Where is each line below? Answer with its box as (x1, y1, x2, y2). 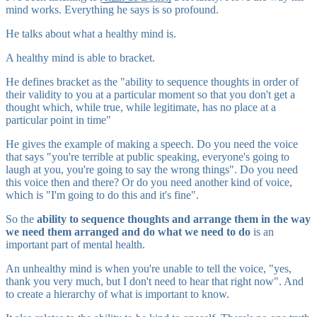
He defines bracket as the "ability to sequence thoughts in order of (6, 75, 299, 88)
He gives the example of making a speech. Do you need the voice (6, 137, 298, 150)
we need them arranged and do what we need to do (6, 225, 250, 238)
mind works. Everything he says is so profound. (6, 3, 219, 16)
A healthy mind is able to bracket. (6, 51, 155, 64)
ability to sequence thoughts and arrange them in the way (37, 212, 311, 225)
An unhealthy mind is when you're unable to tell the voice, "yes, (6, 262, 292, 275)
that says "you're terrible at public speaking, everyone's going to (6, 150, 289, 163)
